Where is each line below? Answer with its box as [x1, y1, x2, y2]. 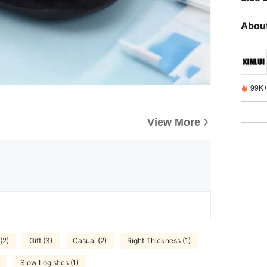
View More [147, 116, 200, 128]
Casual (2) [73, 237, 107, 246]
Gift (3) [29, 237, 52, 246]
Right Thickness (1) [127, 237, 191, 246]
